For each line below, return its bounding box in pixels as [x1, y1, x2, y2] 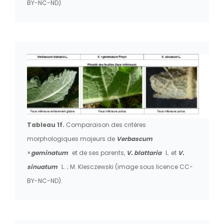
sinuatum [27, 162, 59, 171]
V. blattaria [126, 148, 163, 157]
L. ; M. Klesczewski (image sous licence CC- [61, 162, 193, 171]
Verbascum [116, 134, 152, 143]
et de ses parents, [70, 148, 126, 157]
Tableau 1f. [27, 120, 66, 129]
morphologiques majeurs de [27, 134, 116, 143]
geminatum [31, 148, 68, 157]
